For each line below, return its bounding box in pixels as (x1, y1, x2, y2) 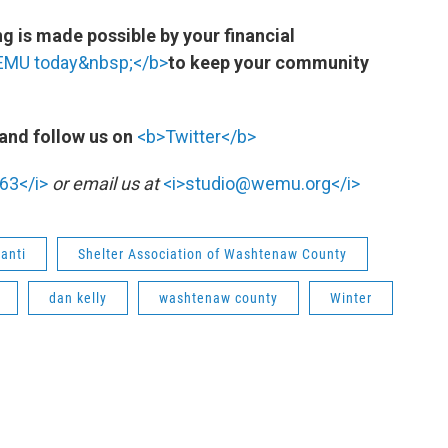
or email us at (48, 172, 163, 194)
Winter (330, 289, 372, 306)
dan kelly (49, 289, 107, 306)
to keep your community (168, 51, 369, 73)
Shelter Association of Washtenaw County (78, 245, 347, 262)
